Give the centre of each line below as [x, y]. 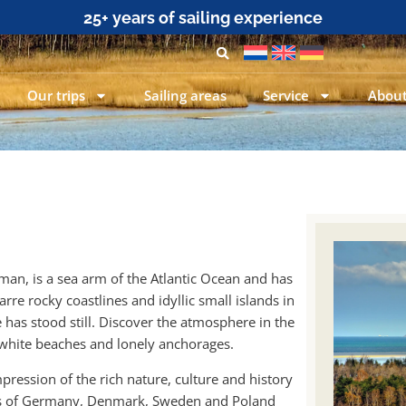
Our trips [57, 95]
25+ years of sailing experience [203, 18]
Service [286, 95]
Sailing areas [186, 95]
